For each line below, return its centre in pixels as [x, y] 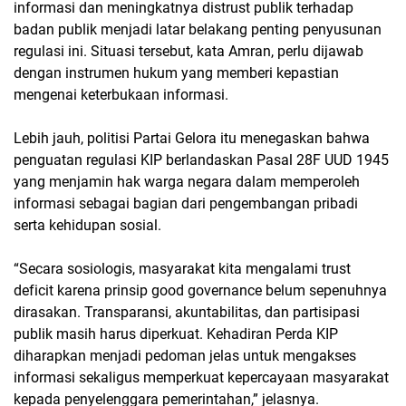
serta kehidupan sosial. [87, 225]
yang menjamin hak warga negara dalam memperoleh [187, 182]
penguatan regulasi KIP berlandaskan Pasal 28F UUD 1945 [201, 160]
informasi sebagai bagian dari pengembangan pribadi [186, 203]
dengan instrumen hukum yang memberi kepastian [176, 73]
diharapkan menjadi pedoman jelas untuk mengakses [185, 356]
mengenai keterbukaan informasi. [121, 95]
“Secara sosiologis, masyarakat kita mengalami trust [182, 269]
